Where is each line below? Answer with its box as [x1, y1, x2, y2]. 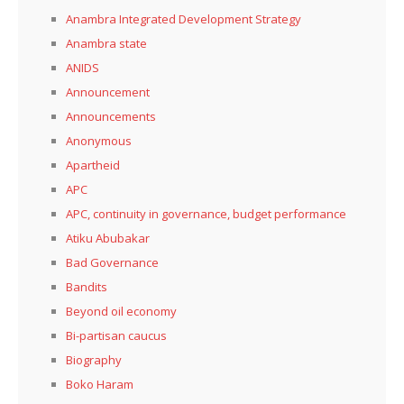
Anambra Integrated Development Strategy [66, 10, 301, 27]
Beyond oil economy [66, 302, 177, 319]
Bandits [66, 278, 107, 295]
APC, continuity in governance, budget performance [66, 205, 346, 222]
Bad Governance [66, 253, 159, 271]
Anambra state [66, 34, 147, 51]
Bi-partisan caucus [66, 326, 167, 344]
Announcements [66, 107, 156, 124]
